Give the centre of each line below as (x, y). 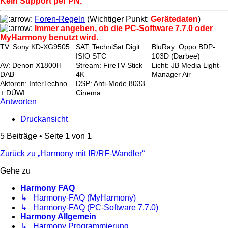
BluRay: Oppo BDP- (183, 47)
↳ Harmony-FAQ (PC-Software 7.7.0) (89, 208)
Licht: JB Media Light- (187, 66)
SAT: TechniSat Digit (108, 47)
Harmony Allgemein (58, 217)
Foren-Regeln (60, 19)
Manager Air (171, 75)
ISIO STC (91, 56)
